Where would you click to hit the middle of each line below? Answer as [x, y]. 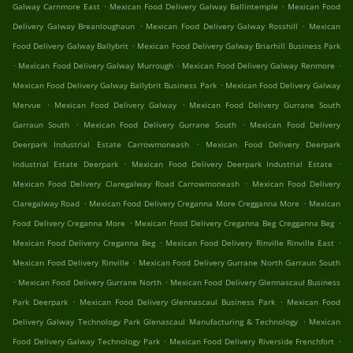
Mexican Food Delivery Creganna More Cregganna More [195, 204]
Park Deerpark [40, 302]
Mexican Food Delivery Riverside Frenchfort [252, 342]
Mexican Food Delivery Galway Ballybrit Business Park [115, 85]
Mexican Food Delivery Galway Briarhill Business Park [239, 46]
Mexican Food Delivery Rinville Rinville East [250, 243]
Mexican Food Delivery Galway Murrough [96, 66]
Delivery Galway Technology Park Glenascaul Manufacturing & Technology [156, 322]
